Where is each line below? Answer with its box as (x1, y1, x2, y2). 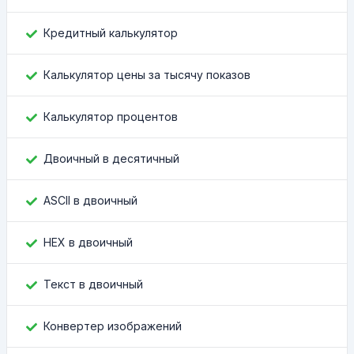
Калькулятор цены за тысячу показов (43, 67, 250, 81)
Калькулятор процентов (43, 109, 178, 123)
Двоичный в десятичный (43, 151, 179, 165)
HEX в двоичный (43, 235, 133, 249)
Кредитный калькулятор (43, 25, 178, 40)
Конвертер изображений (43, 318, 182, 333)
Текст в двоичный (43, 277, 143, 291)
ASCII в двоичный (43, 193, 137, 207)
